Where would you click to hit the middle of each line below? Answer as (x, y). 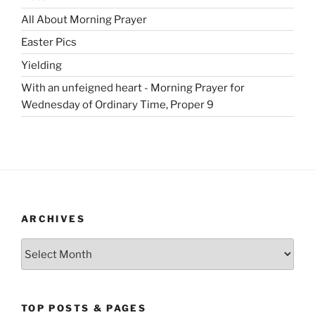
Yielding (41, 65)
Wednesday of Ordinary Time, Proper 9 (117, 105)
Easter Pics (49, 43)
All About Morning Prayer (84, 19)
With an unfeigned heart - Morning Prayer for (133, 88)
